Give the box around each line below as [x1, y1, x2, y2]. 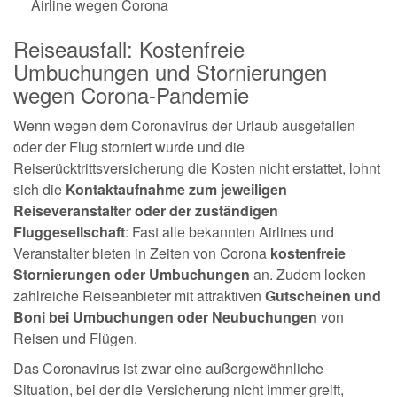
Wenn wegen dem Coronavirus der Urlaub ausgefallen [13, 114, 355, 136]
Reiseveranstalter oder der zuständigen [13, 199, 278, 221]
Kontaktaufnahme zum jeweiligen [66, 178, 287, 199]
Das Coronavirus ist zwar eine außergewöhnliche [13, 357, 323, 378]
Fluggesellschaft [13, 221, 125, 242]
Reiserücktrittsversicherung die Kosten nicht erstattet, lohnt [13, 157, 380, 178]
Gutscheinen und [265, 284, 381, 306]
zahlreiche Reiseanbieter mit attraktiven [13, 284, 265, 306]
